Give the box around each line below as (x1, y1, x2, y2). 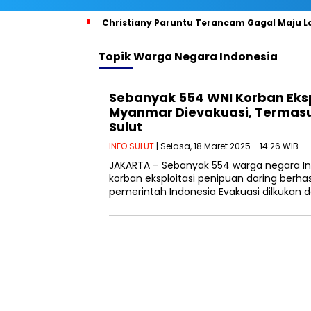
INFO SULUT (109, 140, 154, 152)
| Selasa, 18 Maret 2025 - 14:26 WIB (154, 140, 299, 152)
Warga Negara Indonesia (133, 49, 278, 64)
